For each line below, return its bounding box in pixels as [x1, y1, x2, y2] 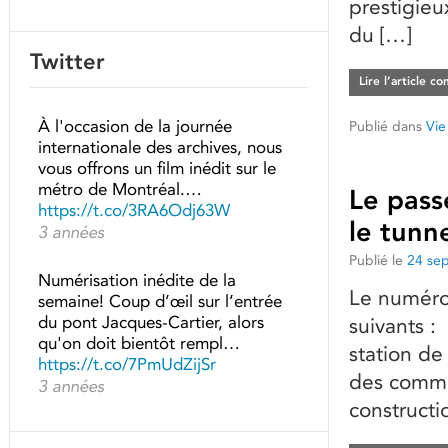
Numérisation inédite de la [38, 270, 236, 290]
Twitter [30, 48, 105, 75]
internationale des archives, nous [38, 137, 282, 157]
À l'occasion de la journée [38, 116, 232, 136]
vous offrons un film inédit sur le [38, 158, 276, 178]
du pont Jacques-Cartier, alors [38, 312, 264, 332]
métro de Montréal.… [38, 179, 202, 199]
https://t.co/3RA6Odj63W [38, 200, 230, 220]
